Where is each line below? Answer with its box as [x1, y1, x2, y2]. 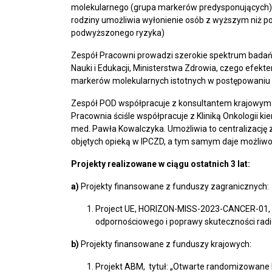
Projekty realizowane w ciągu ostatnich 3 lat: [71, 159, 250, 169]
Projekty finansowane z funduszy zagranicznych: [79, 182, 269, 191]
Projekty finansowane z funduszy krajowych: [79, 239, 251, 249]
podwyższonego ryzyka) [71, 28, 165, 38]
